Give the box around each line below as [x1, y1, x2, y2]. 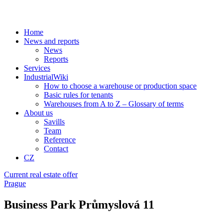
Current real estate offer [4, 170, 78, 179]
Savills [44, 117, 65, 126]
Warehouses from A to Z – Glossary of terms [44, 100, 184, 108]
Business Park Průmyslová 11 [4, 198, 154, 211]
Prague [4, 179, 26, 188]
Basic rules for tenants [44, 91, 113, 99]
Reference [44, 135, 76, 144]
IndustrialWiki [24, 73, 68, 81]
